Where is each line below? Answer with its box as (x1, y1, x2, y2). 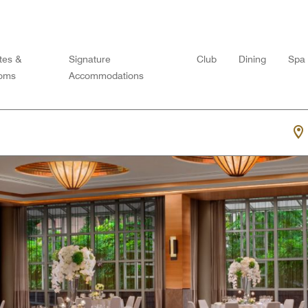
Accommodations (69, 70, 144, 81)
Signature (69, 54, 111, 65)
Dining (239, 54, 267, 65)
